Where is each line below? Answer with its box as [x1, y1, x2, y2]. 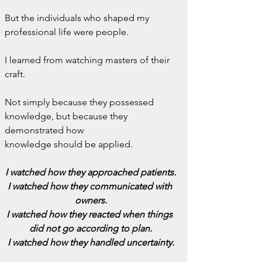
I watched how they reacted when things [6, 209, 175, 220]
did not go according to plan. [29, 223, 152, 234]
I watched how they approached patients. [5, 167, 176, 178]
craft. [5, 68, 25, 80]
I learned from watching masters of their [5, 54, 172, 65]
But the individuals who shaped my [5, 12, 151, 23]
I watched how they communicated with [7, 181, 174, 192]
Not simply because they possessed [5, 96, 156, 108]
